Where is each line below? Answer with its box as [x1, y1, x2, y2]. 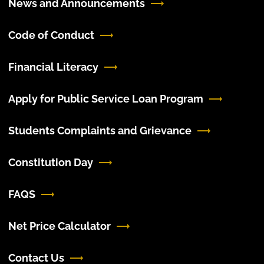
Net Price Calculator [8, 220, 111, 232]
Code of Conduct [8, 29, 94, 41]
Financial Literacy [8, 61, 98, 73]
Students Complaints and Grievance [8, 124, 192, 137]
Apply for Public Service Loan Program [8, 93, 203, 105]
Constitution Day [8, 156, 93, 169]
